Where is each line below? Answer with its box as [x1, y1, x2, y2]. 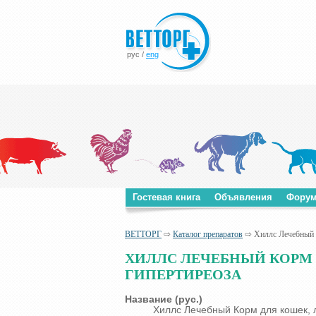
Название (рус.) [125, 293, 202, 305]
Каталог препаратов [173, 229, 243, 239]
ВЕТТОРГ [125, 229, 162, 239]
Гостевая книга [133, 192, 200, 202]
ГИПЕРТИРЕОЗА [125, 267, 241, 283]
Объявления [214, 192, 272, 202]
